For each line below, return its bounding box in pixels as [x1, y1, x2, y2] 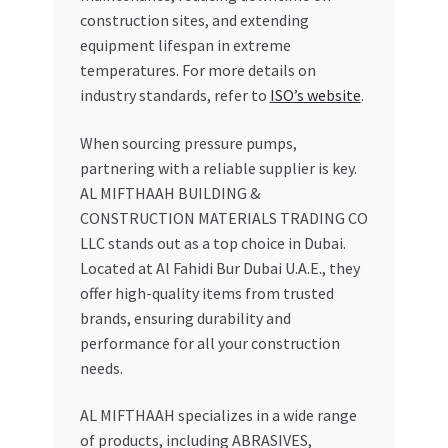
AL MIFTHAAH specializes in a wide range [79, 405, 357, 426]
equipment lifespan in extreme [79, 34, 291, 55]
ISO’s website [269, 84, 361, 105]
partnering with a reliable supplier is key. [79, 157, 357, 178]
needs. [79, 357, 123, 378]
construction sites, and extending [79, 9, 309, 30]
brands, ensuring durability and [79, 307, 291, 328]
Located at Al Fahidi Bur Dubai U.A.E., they [79, 257, 360, 278]
